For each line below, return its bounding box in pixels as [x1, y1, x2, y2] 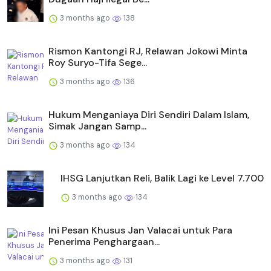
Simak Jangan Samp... [48, 119, 146, 132]
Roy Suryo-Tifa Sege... [48, 56, 147, 69]
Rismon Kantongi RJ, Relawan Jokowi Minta [48, 44, 247, 57]
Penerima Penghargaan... [48, 235, 160, 248]
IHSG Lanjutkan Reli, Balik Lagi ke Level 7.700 [60, 171, 264, 184]
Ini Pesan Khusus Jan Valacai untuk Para [48, 223, 232, 237]
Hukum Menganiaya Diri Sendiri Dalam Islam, [48, 108, 249, 121]
